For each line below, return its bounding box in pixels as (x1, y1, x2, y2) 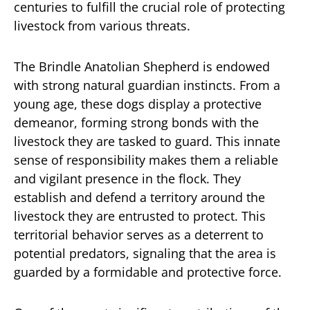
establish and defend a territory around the (14, 189, 265, 206)
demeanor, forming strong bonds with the (14, 114, 259, 131)
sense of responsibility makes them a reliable (14, 152, 278, 168)
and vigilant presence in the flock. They (14, 170, 241, 187)
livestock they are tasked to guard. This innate (14, 133, 280, 149)
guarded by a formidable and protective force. (14, 264, 282, 280)
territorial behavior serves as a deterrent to (14, 226, 264, 243)
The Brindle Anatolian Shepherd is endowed (14, 58, 270, 75)
